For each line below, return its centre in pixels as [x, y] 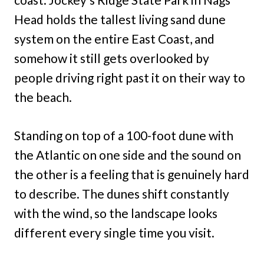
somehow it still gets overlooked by [112, 58]
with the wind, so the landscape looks [116, 213]
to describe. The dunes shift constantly [122, 194]
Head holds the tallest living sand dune [120, 19]
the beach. [43, 97]
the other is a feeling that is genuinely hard [132, 174]
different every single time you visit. [114, 233]
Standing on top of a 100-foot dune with [124, 136]
